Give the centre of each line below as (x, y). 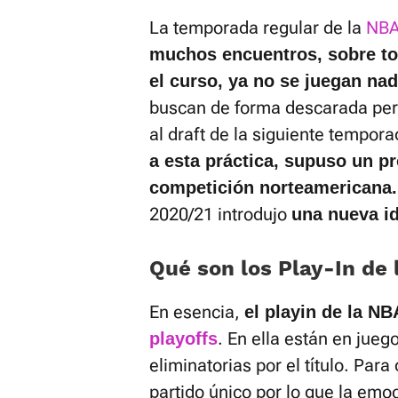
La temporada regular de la (258, 28)
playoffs (183, 338)
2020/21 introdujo (220, 214)
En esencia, (197, 312)
